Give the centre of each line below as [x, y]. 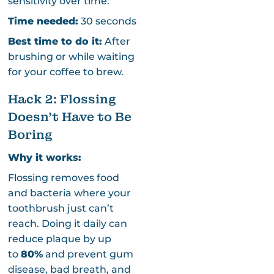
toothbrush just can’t [61, 208]
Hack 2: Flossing [62, 99]
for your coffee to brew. [65, 72]
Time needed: [43, 21]
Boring [30, 134]
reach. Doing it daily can [67, 223]
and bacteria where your [69, 193]
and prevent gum [88, 254]
